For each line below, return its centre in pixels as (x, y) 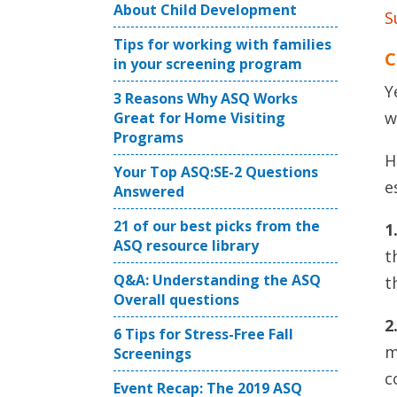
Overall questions (176, 300)
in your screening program (208, 64)
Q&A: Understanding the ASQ (217, 280)
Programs (148, 137)
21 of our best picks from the (217, 226)
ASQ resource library (186, 245)
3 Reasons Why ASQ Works (206, 98)
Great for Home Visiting (199, 118)
